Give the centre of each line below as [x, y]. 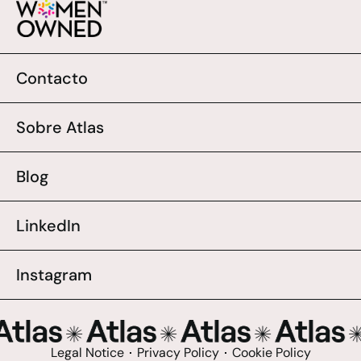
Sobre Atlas [60, 128]
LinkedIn [48, 226]
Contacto [52, 79]
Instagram [54, 275]
